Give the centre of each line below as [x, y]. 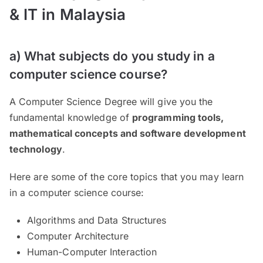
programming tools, [178, 118]
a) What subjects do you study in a [112, 56]
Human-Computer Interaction [92, 252]
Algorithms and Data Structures [97, 220]
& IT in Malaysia [68, 15]
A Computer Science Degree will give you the [111, 102]
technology [36, 149]
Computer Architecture [78, 236]
